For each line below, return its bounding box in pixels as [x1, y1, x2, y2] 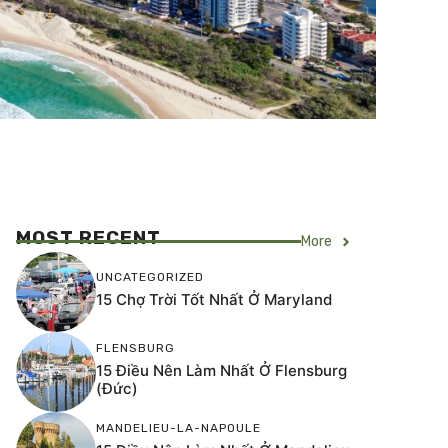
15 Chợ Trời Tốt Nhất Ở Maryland [96, 289, 332, 309]
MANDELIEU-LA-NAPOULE [96, 420, 261, 435]
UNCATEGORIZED [96, 269, 204, 284]
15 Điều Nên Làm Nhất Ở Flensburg [96, 360, 347, 380]
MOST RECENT [16, 226, 161, 249]
